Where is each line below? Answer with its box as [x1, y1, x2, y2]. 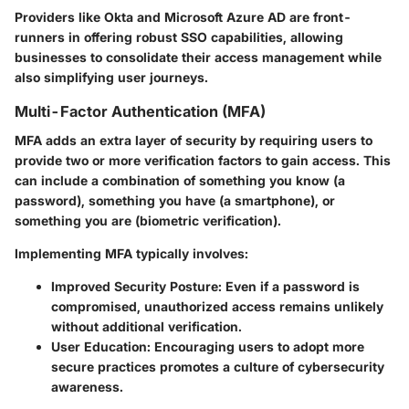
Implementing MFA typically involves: [15, 246, 248, 262]
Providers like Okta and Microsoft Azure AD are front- [15, 9, 351, 26]
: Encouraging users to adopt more [147, 339, 364, 355]
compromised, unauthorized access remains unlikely [51, 299, 383, 315]
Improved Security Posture [51, 278, 218, 295]
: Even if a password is [218, 278, 360, 295]
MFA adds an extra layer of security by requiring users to [15, 132, 372, 149]
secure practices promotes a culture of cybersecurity [51, 359, 384, 375]
